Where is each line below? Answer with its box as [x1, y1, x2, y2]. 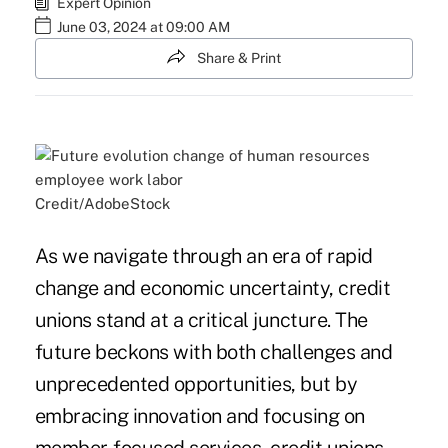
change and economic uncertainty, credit [34, 276, 391, 301]
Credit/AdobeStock [34, 195, 170, 213]
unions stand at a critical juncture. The [34, 308, 368, 333]
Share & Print [197, 50, 281, 66]
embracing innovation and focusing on [34, 404, 365, 429]
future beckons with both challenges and [34, 340, 393, 365]
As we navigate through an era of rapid [34, 244, 373, 269]
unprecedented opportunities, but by [34, 372, 358, 397]
